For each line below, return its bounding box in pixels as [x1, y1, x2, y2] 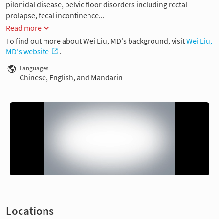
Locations [6, 203, 54, 218]
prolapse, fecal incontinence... [6, 10, 105, 21]
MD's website [6, 46, 49, 56]
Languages [20, 64, 48, 72]
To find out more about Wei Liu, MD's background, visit [6, 35, 186, 45]
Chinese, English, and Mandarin [20, 72, 123, 82]
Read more [6, 22, 42, 33]
